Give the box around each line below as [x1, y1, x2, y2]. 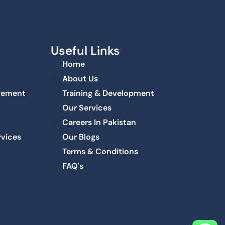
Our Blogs [62, 132, 99, 143]
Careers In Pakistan [62, 117, 136, 128]
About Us [62, 73, 98, 84]
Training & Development [62, 88, 154, 99]
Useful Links [51, 43, 120, 59]
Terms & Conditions [62, 146, 138, 157]
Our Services [62, 102, 111, 114]
